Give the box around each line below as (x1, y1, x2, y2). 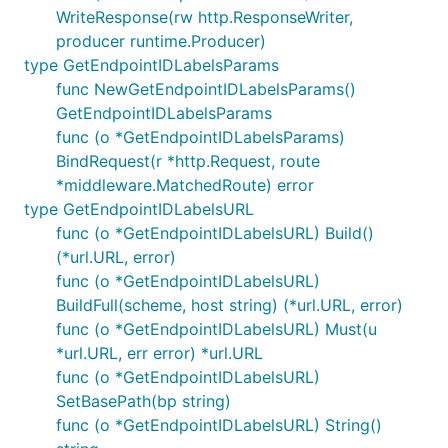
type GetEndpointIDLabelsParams (24, 55, 279, 75)
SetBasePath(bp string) (56, 391, 231, 411)
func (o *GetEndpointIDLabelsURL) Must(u (56, 319, 377, 339)
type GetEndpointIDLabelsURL (24, 199, 254, 219)
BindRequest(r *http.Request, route (56, 151, 320, 171)
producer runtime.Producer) (56, 31, 266, 51)
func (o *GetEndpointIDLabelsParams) (56, 127, 345, 147)
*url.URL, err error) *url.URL (56, 343, 263, 363)
